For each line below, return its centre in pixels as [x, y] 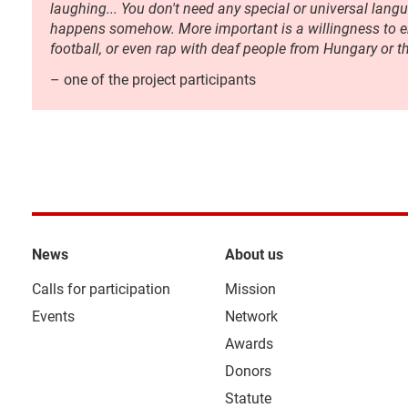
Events [53, 316]
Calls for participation [101, 289]
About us [255, 255]
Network [252, 316]
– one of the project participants [153, 80]
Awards [250, 344]
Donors [249, 371]
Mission [251, 289]
